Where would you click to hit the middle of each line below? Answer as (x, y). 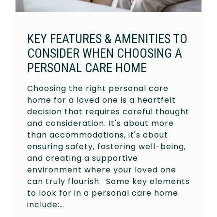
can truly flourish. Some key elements (108, 181)
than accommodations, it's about (98, 135)
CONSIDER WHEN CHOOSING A (105, 53)
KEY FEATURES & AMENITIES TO (107, 39)
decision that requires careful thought (108, 111)
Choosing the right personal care (98, 88)
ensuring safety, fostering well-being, (107, 146)
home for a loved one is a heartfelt (101, 100)
